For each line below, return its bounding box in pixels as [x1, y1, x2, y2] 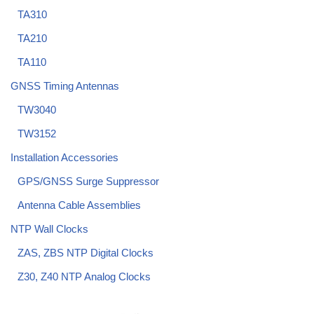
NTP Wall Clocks [11, 223, 88, 235]
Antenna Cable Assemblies [18, 199, 141, 211]
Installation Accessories [11, 151, 118, 163]
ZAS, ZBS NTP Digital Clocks [18, 247, 153, 259]
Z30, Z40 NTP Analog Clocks [18, 271, 151, 282]
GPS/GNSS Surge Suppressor [18, 175, 159, 187]
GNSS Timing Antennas [11, 80, 119, 92]
